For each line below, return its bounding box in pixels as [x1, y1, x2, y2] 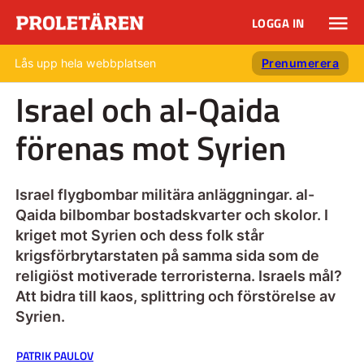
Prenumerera [261, 56, 340, 70]
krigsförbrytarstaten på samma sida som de [15, 246, 319, 264]
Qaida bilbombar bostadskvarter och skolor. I [15, 206, 328, 223]
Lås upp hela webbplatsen [15, 56, 156, 70]
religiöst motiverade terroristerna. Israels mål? [15, 266, 342, 284]
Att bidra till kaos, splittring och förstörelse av [15, 287, 336, 305]
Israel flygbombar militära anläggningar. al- [15, 185, 314, 203]
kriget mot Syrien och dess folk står [15, 226, 264, 244]
